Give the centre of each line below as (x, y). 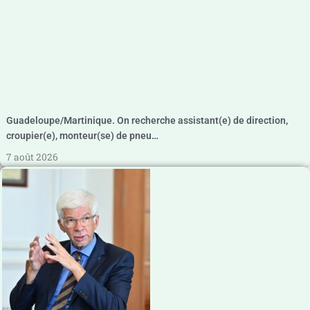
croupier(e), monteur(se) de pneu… (82, 135)
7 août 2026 (32, 157)
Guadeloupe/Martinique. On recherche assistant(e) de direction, (147, 120)
